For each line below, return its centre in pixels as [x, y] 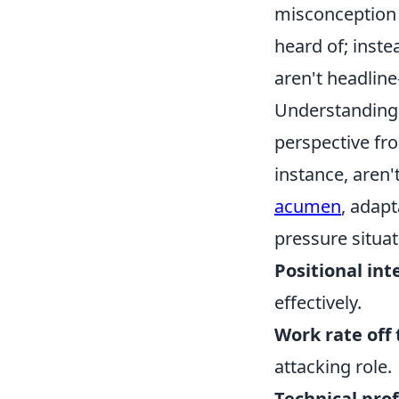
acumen [308, 206]
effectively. [318, 302]
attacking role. [333, 366]
